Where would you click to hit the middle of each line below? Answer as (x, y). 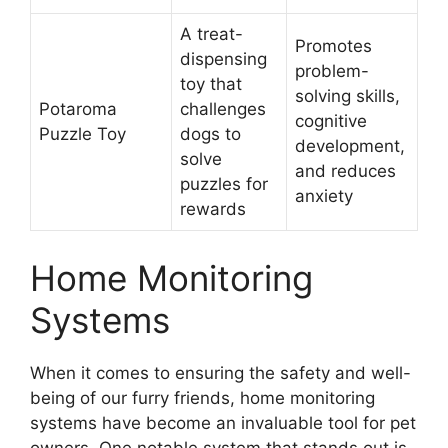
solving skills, (347, 96)
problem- (332, 71)
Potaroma (78, 109)
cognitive (331, 121)
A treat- (211, 34)
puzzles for (224, 184)
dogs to (210, 134)
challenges (223, 109)
